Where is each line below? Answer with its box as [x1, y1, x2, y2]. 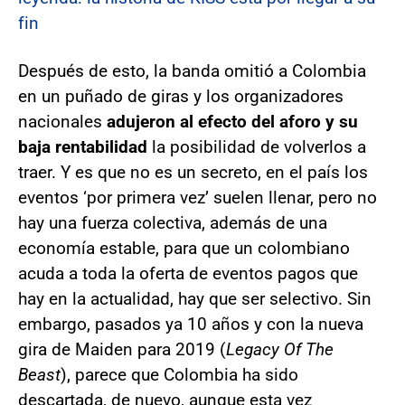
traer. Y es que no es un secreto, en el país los [18, 162, 368, 184]
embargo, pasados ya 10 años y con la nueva [18, 314, 363, 335]
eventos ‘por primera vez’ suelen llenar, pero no [18, 187, 377, 209]
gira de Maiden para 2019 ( [18, 339, 226, 361]
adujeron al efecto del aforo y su [107, 111, 358, 133]
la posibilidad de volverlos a [147, 137, 366, 158]
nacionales [18, 111, 107, 133]
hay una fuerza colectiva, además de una [18, 212, 327, 234]
